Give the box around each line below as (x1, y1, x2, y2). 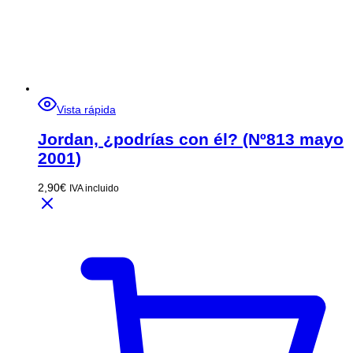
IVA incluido (69, 183, 119, 194)
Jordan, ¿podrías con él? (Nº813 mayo (38, 129, 344, 148)
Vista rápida (57, 103, 116, 117)
